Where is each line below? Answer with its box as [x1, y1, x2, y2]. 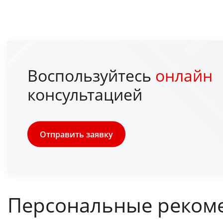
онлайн [155, 64, 213, 86]
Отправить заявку [40, 128, 113, 140]
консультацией [27, 83, 142, 105]
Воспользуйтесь [27, 64, 155, 86]
